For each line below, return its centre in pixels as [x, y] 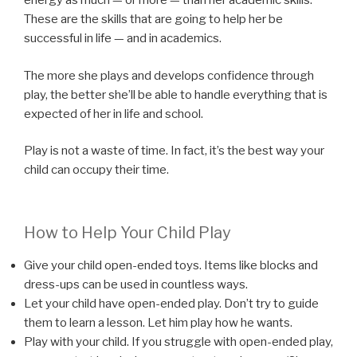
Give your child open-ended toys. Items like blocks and [171, 265]
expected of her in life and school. [114, 114]
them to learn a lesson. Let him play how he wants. [158, 322]
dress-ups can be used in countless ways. [136, 284]
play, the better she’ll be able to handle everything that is [176, 94]
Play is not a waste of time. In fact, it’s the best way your [174, 151]
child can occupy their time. [96, 170]
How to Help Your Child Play [127, 232]
